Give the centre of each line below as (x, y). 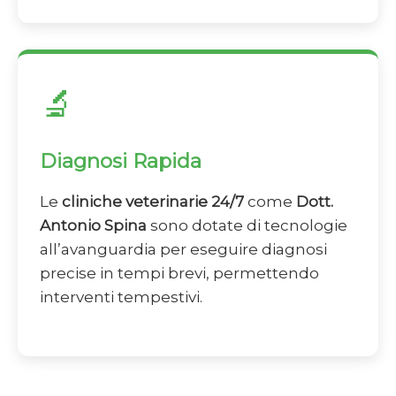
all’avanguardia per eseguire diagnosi (183, 250)
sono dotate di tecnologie (247, 226)
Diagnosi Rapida (121, 161)
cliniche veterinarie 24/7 (153, 202)
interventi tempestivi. (121, 297)
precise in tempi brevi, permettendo (179, 274)
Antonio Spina (93, 226)
